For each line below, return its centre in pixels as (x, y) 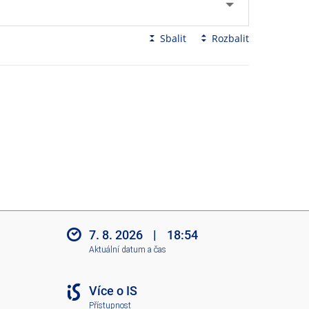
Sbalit (173, 38)
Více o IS (113, 291)
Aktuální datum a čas (127, 249)
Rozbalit (230, 38)
